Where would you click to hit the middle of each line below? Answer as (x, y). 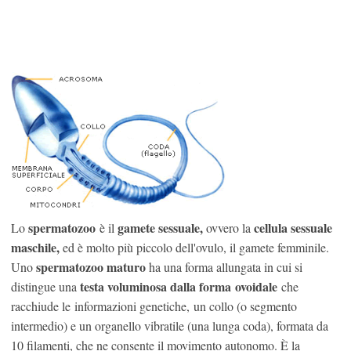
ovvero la (228, 228)
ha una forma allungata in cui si (224, 267)
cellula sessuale (293, 228)
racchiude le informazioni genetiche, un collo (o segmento (154, 306)
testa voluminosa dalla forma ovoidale (179, 287)
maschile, (35, 248)
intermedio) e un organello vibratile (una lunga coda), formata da (170, 326)
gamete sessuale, (160, 228)
